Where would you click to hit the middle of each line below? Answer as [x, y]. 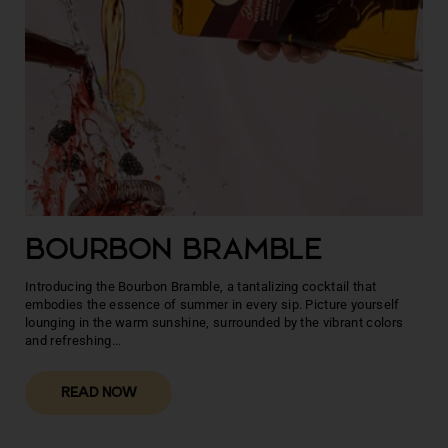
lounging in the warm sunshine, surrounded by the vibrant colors [214, 322]
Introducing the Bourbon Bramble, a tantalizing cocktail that [201, 286]
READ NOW [98, 393]
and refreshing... [73, 340]
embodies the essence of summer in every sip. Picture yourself [212, 304]
